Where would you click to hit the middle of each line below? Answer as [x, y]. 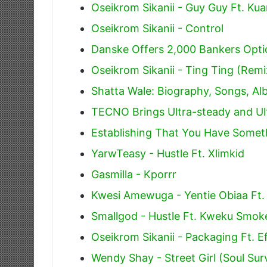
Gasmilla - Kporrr [134, 175]
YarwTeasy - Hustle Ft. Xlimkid [168, 154]
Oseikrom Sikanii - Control [157, 29]
